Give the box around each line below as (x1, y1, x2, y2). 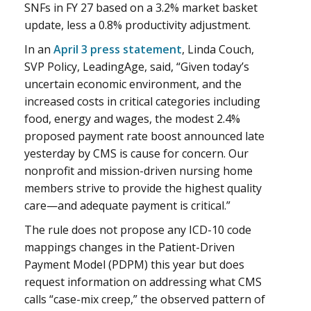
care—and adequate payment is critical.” (24, 198, 230, 214)
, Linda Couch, (182, 42, 254, 58)
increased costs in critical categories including (24, 94, 260, 110)
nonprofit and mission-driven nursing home (24, 163, 253, 179)
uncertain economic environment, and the (24, 76, 242, 92)
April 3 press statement (53, 42, 182, 58)
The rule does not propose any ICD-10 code (24, 222, 251, 238)
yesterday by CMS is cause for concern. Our (24, 146, 249, 162)
